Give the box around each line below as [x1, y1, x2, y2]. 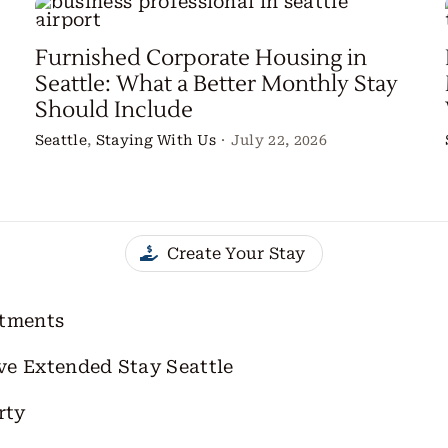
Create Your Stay [166, 243, 306, 263]
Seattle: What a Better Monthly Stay [34, 70, 398, 99]
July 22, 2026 [230, 132, 327, 149]
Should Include [34, 96, 193, 125]
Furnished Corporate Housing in [34, 44, 367, 73]
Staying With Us [95, 132, 217, 149]
